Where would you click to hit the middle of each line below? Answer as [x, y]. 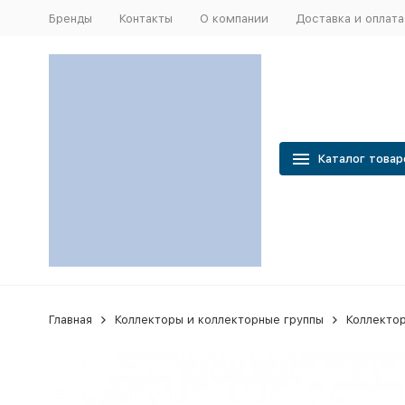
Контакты [146, 18]
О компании [234, 18]
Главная [70, 320]
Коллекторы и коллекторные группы [219, 320]
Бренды [70, 18]
